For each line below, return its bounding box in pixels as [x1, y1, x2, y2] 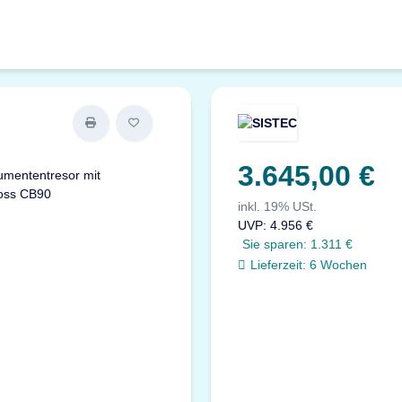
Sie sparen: [242, 237, 311, 251]
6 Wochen [310, 258, 368, 272]
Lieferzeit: [250, 258, 307, 272]
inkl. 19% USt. [238, 199, 318, 214]
